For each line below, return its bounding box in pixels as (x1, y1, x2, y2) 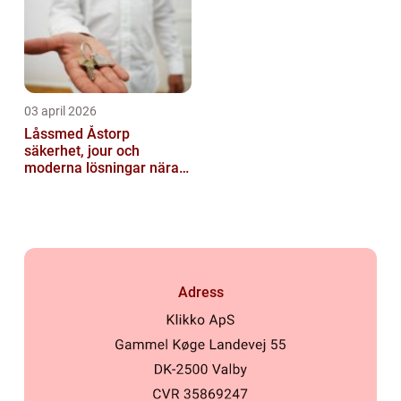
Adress (177, 283, 224, 301)
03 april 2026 (24, 103, 97, 118)
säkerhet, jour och (24, 141, 140, 159)
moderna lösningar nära (24, 158, 179, 176)
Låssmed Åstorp (24, 124, 130, 142)
